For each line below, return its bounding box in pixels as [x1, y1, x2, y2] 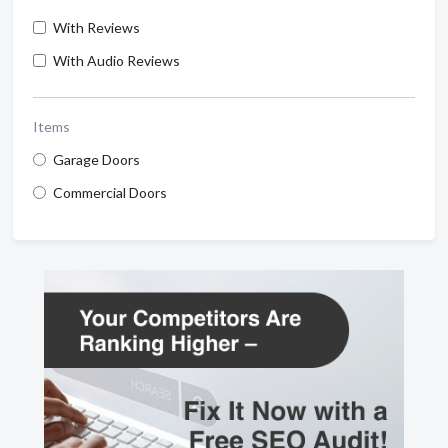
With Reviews [53, 18, 140, 36]
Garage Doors [53, 150, 140, 168]
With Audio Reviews [53, 51, 180, 69]
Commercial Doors [53, 183, 167, 201]
